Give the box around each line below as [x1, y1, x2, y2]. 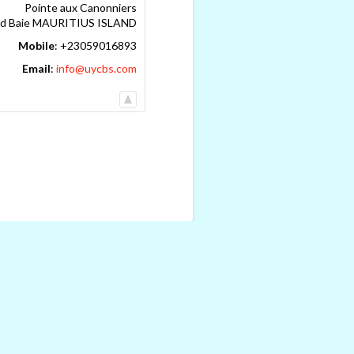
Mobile [18, 38, 55, 52]
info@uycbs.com [56, 61, 137, 75]
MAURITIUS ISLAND [32, 15, 137, 29]
